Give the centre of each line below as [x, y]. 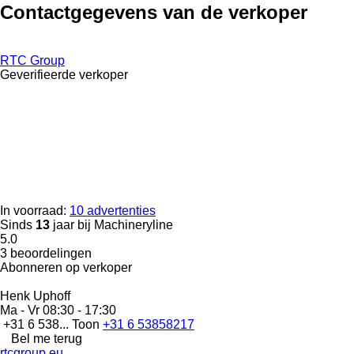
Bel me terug [47, 338]
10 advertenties [113, 210]
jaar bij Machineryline [111, 224]
